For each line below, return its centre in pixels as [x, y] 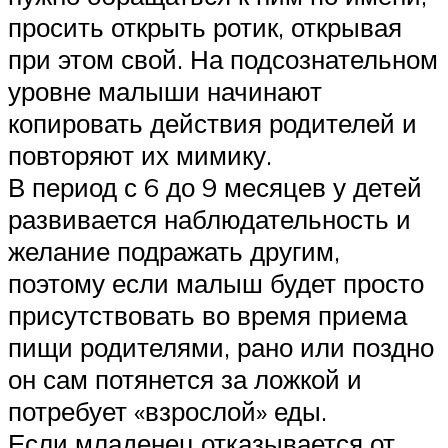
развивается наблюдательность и [209, 218]
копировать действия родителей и [212, 122]
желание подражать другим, [174, 250]
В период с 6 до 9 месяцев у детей [215, 186]
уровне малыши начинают [165, 90]
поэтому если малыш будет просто [216, 282]
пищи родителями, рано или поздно [221, 346]
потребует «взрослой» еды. [167, 410]
